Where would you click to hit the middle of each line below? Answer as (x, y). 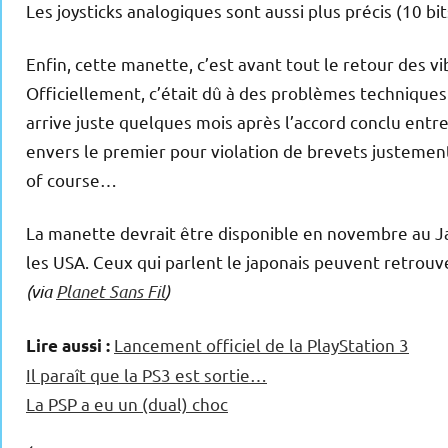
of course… (71, 180)
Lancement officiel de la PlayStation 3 (261, 345)
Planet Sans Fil (110, 291)
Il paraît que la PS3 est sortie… (146, 375)
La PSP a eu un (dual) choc (127, 404)
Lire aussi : (68, 346)
